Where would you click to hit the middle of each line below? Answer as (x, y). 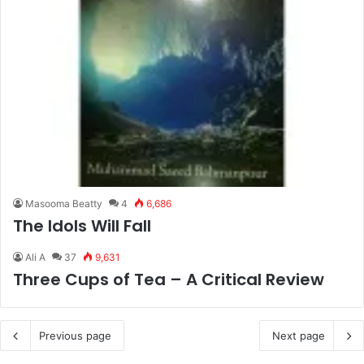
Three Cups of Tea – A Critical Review (169, 279)
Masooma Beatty (64, 204)
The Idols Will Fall (82, 226)
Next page (299, 336)
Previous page (75, 336)
